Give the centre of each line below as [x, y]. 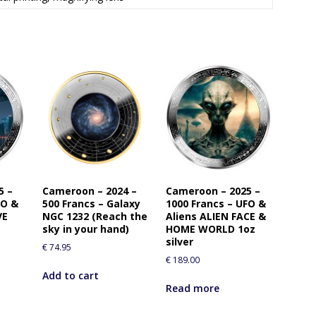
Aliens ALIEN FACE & [215, 217]
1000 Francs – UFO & [215, 204]
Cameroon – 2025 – [213, 191]
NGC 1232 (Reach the [95, 217]
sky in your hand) [85, 229]
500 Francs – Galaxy [91, 204]
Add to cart [70, 276]
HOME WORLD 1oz [210, 229]
